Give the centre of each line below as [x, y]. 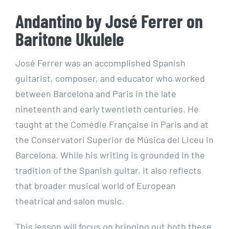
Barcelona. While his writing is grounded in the [110, 155]
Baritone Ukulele [70, 39]
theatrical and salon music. [70, 201]
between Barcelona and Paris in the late [96, 93]
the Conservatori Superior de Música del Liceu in [114, 139]
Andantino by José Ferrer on [109, 21]
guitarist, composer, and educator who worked [110, 78]
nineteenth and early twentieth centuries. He [107, 109]
